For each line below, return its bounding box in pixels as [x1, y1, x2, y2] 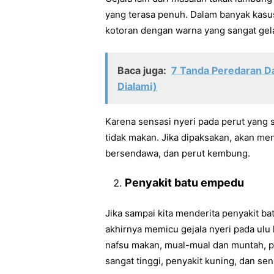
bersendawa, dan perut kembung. [105, 147, 250, 159]
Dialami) [117, 80, 157, 92]
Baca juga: [117, 64, 166, 76]
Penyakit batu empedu [125, 176, 244, 189]
